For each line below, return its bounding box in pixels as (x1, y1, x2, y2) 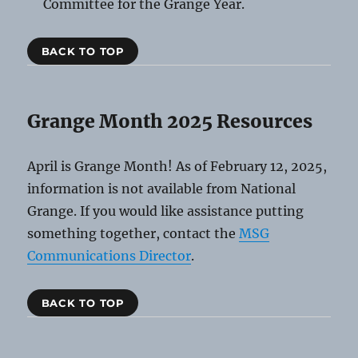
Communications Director (27, 248, 192, 265)
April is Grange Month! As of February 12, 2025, (27, 158, 328, 175)
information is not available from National (27, 181, 296, 197)
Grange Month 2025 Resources (27, 109, 313, 133)
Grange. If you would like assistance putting (27, 203, 304, 220)
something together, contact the (27, 225, 240, 242)
